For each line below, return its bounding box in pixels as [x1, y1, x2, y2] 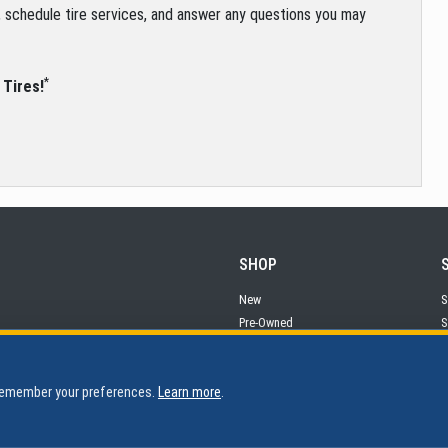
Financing [239, 338, 288, 354]
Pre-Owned [239, 315, 293, 331]
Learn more [158, 384, 221, 400]
